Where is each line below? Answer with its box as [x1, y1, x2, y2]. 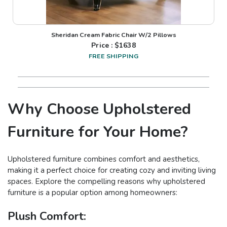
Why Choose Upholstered [8, 98, 191, 120]
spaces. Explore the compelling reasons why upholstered [8, 176, 205, 186]
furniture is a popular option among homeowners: [8, 187, 177, 198]
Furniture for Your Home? [8, 121, 188, 142]
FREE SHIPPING [89, 51, 138, 60]
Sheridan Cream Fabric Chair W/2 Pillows [51, 30, 176, 39]
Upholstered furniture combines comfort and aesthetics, [8, 154, 200, 164]
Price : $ [91, 40, 120, 50]
